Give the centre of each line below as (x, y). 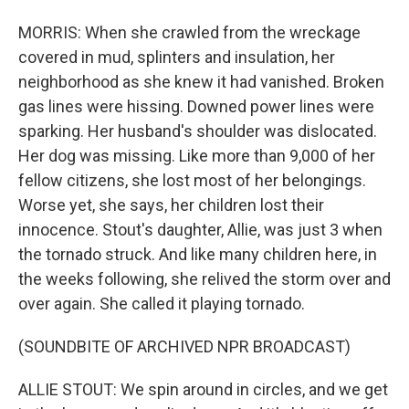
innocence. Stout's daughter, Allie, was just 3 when (200, 230)
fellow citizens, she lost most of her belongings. (192, 180)
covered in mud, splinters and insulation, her (177, 57)
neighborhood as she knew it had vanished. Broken (201, 82)
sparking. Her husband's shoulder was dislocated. (198, 131)
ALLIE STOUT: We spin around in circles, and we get (203, 389)
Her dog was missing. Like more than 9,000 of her (197, 156)
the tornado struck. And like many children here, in (198, 254)
